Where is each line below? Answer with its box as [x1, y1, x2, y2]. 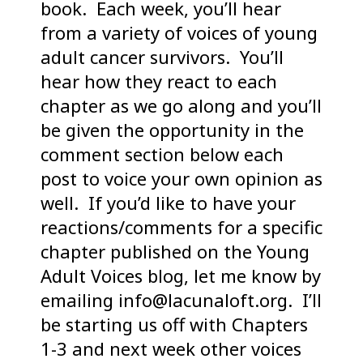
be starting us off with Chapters [41, 312, 308, 337]
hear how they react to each [41, 69, 277, 94]
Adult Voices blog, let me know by [41, 263, 321, 288]
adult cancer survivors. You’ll [41, 45, 284, 70]
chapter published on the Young [41, 239, 310, 264]
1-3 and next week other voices [41, 336, 301, 361]
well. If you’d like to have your [41, 190, 296, 216]
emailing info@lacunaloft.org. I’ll [41, 288, 322, 313]
